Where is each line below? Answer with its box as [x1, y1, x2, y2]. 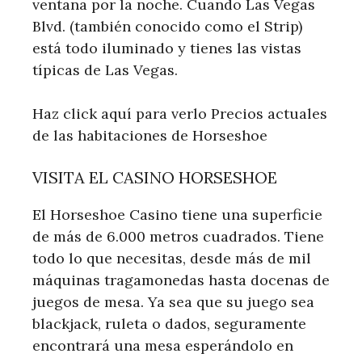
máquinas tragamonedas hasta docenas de [32, 270, 330, 289]
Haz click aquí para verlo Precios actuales [32, 103, 327, 123]
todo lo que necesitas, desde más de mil [32, 248, 311, 267]
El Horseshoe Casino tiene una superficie [32, 204, 322, 224]
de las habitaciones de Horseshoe [32, 125, 267, 145]
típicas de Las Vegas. [32, 60, 178, 79]
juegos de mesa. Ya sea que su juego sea [32, 292, 314, 311]
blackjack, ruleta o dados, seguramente [32, 314, 306, 333]
